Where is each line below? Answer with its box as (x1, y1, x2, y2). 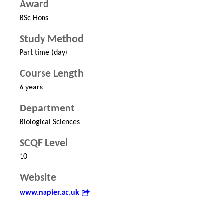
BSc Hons (20, 14, 48, 22)
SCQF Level (20, 138, 67, 150)
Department (20, 103, 75, 115)
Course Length (20, 68, 84, 80)
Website (20, 173, 56, 184)
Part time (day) (20, 49, 67, 57)
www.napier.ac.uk (20, 189, 79, 197)
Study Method (20, 34, 84, 45)
